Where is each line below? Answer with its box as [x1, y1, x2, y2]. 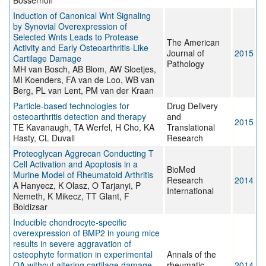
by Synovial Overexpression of [13, 20, 127, 33]
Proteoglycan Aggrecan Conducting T [13, 147, 154, 160]
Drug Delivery [167, 100, 218, 112]
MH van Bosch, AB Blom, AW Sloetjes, [13, 63, 156, 75]
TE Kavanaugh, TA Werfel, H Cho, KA [13, 121, 154, 134]
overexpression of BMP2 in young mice [13, 227, 160, 239]
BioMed [167, 163, 195, 176]
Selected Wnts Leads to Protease [13, 31, 138, 43]
